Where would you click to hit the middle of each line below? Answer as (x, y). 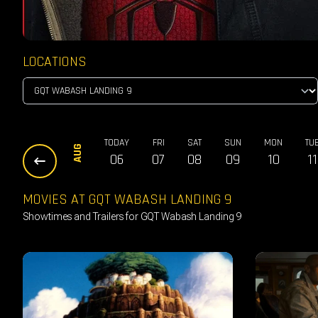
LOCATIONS (55, 61)
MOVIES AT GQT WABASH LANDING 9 (127, 199)
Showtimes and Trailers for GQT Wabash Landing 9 (132, 216)
